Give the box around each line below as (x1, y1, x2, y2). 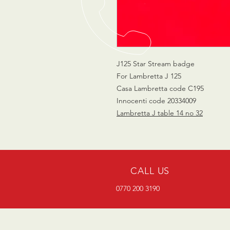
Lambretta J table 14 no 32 (117, 108, 203, 118)
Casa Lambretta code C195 (117, 83, 204, 93)
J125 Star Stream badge (117, 59, 195, 68)
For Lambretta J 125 (117, 71, 181, 81)
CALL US (130, 165, 170, 177)
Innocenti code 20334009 (117, 95, 196, 105)
